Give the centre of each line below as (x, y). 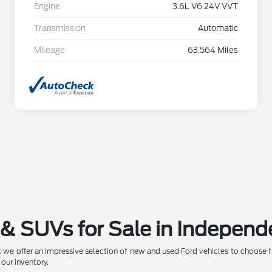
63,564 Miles (213, 50)
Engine (47, 7)
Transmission (60, 29)
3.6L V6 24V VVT (205, 7)
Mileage (49, 50)
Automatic (218, 29)
